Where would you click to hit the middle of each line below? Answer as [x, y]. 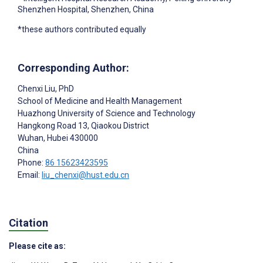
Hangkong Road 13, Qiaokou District [83, 126]
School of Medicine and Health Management [100, 101]
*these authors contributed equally [82, 30]
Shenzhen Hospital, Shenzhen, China [86, 10]
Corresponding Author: [73, 68]
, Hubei [56, 138]
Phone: [31, 163]
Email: [30, 175]
